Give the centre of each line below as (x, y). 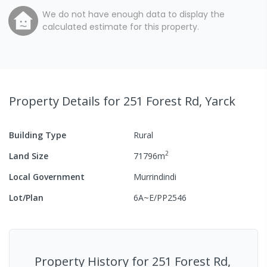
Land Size (29, 156)
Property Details (56, 101)
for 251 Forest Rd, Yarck (169, 101)
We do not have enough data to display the (133, 14)
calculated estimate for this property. (121, 27)
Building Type (38, 135)
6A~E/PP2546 (160, 197)
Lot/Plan (26, 197)
